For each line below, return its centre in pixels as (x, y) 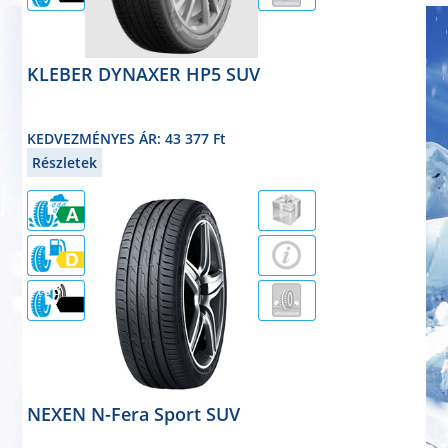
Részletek (65, 163)
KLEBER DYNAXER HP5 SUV (144, 74)
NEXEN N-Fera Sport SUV (134, 413)
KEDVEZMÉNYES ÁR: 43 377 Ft (127, 139)
